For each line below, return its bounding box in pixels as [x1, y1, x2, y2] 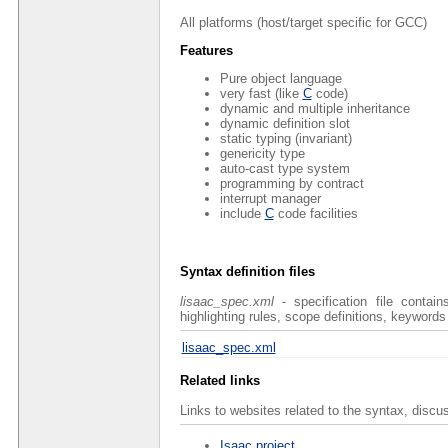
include [219, 205, 265, 221]
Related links [179, 372, 260, 388]
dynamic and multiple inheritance [219, 100, 410, 116]
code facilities [273, 205, 358, 221]
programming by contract [219, 175, 364, 191]
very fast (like [219, 85, 303, 101]
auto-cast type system [219, 160, 350, 176]
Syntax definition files [179, 263, 315, 279]
